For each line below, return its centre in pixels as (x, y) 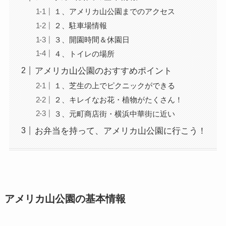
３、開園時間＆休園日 (92, 39)
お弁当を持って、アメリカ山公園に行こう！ (120, 131)
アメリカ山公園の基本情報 (65, 199)
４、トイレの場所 (84, 53)
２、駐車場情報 (81, 25)
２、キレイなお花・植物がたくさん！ (119, 99)
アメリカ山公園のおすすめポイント (103, 71)
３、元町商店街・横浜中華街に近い (115, 114)
